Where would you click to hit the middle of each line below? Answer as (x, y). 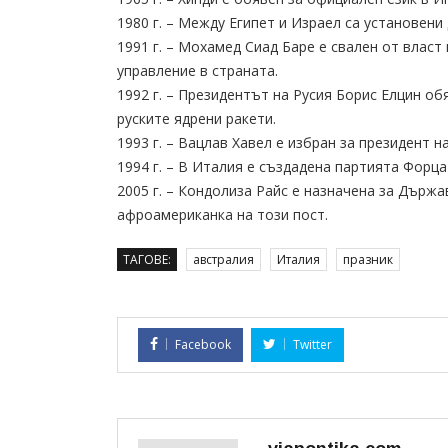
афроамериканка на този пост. (222, 214)
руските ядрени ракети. (196, 118)
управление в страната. (197, 70)
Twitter (312, 344)
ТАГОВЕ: (147, 259)
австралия (223, 259)
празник (368, 259)
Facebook (203, 344)
